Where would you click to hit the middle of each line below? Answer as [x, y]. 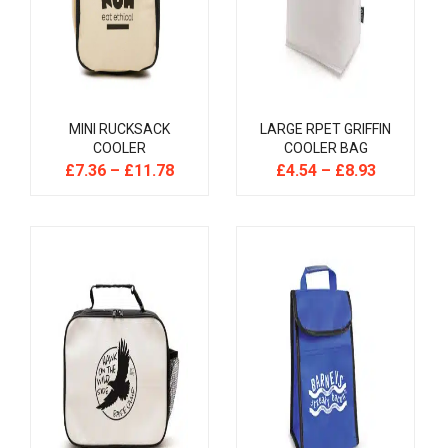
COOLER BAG [325, 147]
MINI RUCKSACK [119, 128]
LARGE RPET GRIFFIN [325, 128]
